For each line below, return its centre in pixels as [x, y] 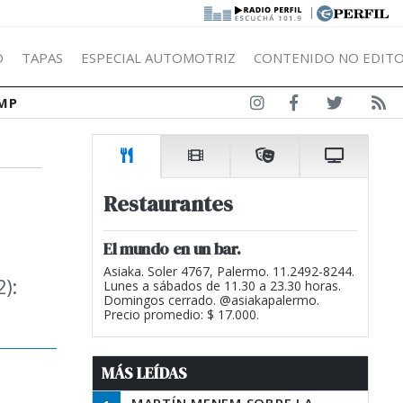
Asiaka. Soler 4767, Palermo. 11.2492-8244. [229, 271]
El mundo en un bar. [172, 249]
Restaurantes [168, 204]
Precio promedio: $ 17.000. [181, 314]
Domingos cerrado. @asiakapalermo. [211, 300]
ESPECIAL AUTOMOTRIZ [158, 57]
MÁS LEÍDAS [144, 373]
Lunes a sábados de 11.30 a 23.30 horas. [222, 286]
